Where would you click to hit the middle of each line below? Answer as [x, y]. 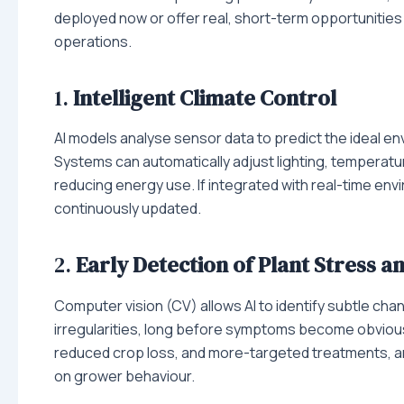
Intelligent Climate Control [205, 98]
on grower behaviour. [124, 376]
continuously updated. [128, 209]
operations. [94, 42]
